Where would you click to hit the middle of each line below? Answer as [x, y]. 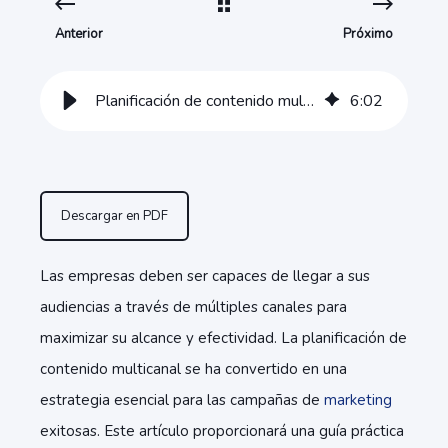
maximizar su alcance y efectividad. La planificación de [223, 338]
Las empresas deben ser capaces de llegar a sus [205, 276]
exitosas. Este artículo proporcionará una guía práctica [222, 431]
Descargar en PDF [114, 216]
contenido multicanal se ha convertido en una [193, 369]
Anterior [79, 34]
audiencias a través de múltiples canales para [193, 307]
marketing [358, 400]
